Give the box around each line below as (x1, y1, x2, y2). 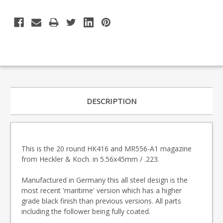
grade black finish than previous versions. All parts (21, 196, 181, 206)
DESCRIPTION (87, 96, 136, 106)
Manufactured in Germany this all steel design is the (21, 175, 188, 185)
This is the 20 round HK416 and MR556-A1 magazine (21, 143, 192, 153)
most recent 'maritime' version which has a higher (21, 185, 182, 195)
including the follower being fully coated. (21, 206, 150, 216)
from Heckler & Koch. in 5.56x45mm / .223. (21, 154, 159, 164)
